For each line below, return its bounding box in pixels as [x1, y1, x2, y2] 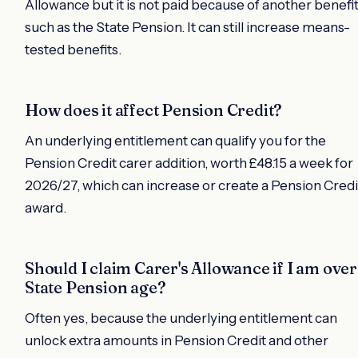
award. [25, 200, 66, 217]
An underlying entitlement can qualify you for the [25, 133, 326, 149]
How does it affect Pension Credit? [25, 100, 283, 121]
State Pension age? [25, 277, 166, 298]
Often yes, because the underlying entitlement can [25, 310, 337, 327]
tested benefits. [25, 42, 121, 58]
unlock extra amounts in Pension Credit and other [25, 332, 328, 349]
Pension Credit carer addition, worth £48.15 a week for [25, 155, 353, 172]
